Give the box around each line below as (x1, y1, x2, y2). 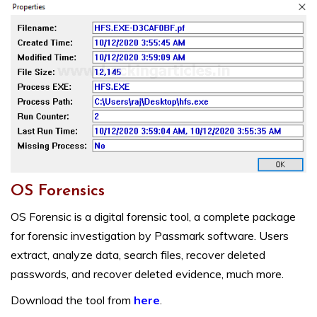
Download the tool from (11, 293, 134, 308)
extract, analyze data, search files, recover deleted (11, 248, 265, 263)
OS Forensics (11, 183, 105, 200)
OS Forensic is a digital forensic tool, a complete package (11, 209, 296, 224)
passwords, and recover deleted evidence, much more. (11, 267, 284, 282)
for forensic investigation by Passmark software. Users (11, 229, 289, 243)
